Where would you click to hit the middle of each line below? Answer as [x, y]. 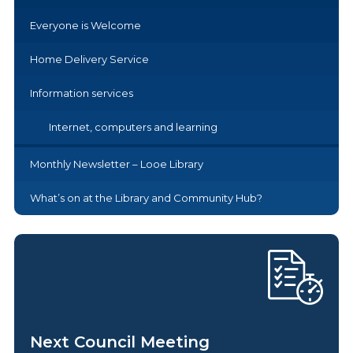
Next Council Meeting [119, 342]
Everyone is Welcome [85, 25]
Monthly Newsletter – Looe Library [116, 163]
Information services [81, 93]
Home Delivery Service [89, 59]
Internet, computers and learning [133, 126]
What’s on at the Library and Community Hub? [146, 197]
